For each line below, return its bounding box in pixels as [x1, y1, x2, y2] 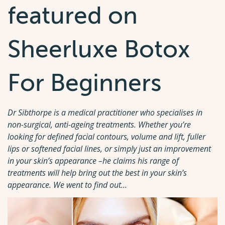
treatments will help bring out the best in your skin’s [8, 167, 187, 178]
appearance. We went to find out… [8, 179, 127, 190]
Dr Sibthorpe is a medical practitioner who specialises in [8, 106, 202, 118]
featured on [8, 2, 138, 29]
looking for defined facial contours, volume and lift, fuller [8, 131, 205, 142]
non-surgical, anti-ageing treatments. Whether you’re [8, 119, 191, 130]
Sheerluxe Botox [8, 36, 190, 63]
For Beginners [8, 69, 162, 96]
